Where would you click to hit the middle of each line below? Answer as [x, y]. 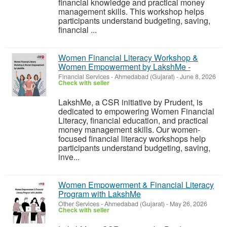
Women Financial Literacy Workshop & [128, 57]
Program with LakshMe [100, 194]
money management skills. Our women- [129, 129]
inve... [69, 157]
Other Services [79, 203]
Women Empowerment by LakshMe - [124, 66]
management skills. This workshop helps [131, 11]
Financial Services [84, 76]
